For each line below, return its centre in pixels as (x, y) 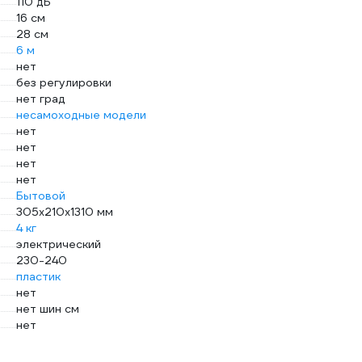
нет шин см (48, 309)
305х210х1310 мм (65, 212)
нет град (41, 99)
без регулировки (64, 83)
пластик (38, 277)
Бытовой (41, 196)
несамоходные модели (81, 115)
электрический (59, 244)
